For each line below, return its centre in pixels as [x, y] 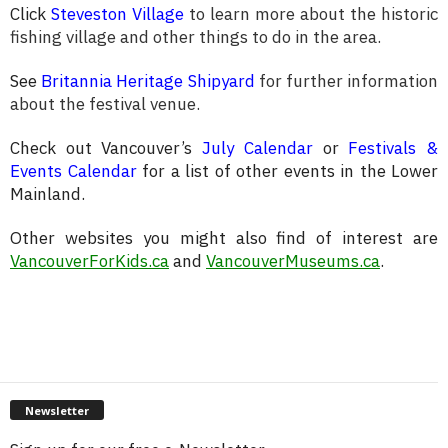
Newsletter [57, 410]
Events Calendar [73, 170]
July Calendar [257, 147]
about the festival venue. [105, 103]
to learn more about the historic [311, 13]
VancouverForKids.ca [89, 260]
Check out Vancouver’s [106, 147]
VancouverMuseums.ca [293, 260]
